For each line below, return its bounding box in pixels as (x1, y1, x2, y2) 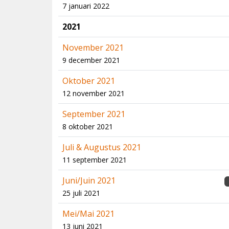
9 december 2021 (62, 55, 120, 65)
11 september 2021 (62, 155, 127, 165)
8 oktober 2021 (62, 122, 113, 131)
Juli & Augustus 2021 (62, 142, 141, 153)
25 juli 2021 (62, 188, 100, 198)
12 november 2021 (62, 88, 125, 98)
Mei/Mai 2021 (62, 208, 114, 219)
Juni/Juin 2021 (62, 175, 116, 186)
